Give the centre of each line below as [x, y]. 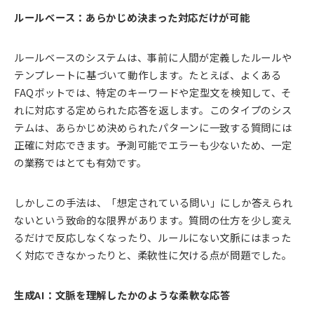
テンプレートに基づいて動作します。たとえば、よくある [148, 75]
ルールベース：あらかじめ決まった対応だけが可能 [132, 18]
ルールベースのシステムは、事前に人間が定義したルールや [153, 57]
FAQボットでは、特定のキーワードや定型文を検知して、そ [153, 93]
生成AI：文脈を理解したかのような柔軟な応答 [122, 295]
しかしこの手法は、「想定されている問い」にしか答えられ [153, 203]
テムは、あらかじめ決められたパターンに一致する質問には [153, 128]
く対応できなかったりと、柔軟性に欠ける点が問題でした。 [153, 255]
